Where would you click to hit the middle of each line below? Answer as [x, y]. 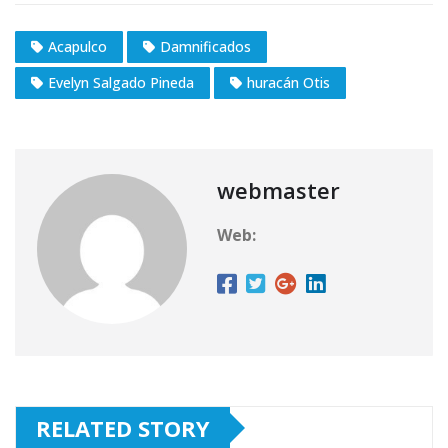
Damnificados [205, 46]
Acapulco [77, 46]
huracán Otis [288, 82]
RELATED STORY [123, 427]
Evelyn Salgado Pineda [121, 82]
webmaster [278, 189]
